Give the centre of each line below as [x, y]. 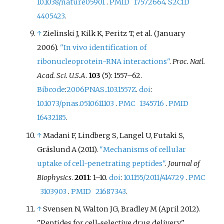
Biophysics [54, 177]
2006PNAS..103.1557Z [101, 90]
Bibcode [51, 90]
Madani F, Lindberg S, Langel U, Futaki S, [114, 135]
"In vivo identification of [103, 48]
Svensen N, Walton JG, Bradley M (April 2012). [122, 209]
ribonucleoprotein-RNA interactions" [103, 62]
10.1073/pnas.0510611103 [76, 104]
